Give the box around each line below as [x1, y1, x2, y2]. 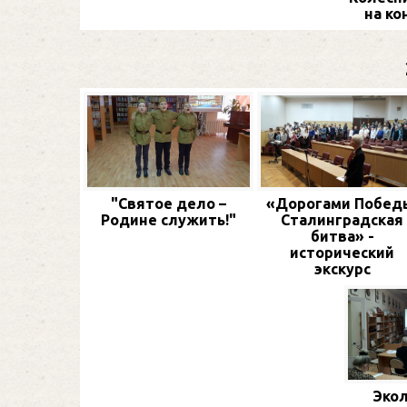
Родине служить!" [101, 211, 236, 228]
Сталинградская [281, 211, 403, 228]
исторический [290, 243, 394, 261]
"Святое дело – [111, 194, 226, 212]
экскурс [313, 260, 371, 277]
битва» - [310, 227, 374, 244]
